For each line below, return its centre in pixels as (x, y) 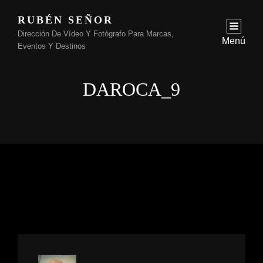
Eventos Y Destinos (52, 46)
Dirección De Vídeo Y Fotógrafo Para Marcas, (96, 34)
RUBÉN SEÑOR (65, 20)
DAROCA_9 (131, 89)
